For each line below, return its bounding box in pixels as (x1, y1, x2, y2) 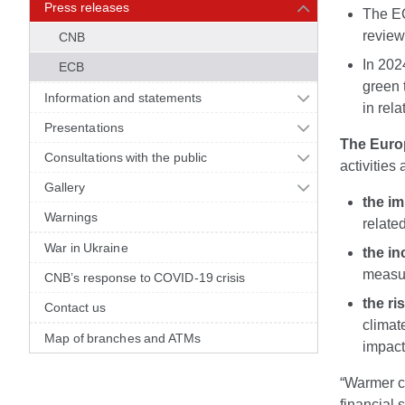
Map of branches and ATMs (44, 331, 201, 345)
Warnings (44, 210, 99, 224)
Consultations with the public (44, 150, 207, 165)
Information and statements (44, 90, 202, 105)
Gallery (44, 180, 86, 194)
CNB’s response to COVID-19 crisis (44, 270, 246, 285)
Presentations (44, 120, 124, 135)
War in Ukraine (44, 240, 128, 255)
